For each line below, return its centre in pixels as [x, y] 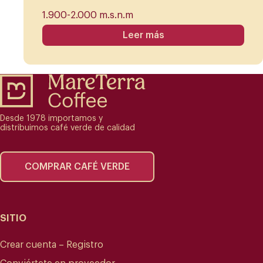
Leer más [143, 36]
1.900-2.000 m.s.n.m [88, 16]
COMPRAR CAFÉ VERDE [77, 167]
